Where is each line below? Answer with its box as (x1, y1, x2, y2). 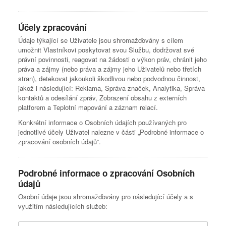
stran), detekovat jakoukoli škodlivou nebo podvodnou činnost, (18, 74, 200, 83)
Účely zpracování (18, 21, 87, 33)
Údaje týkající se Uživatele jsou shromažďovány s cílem (18, 35, 183, 45)
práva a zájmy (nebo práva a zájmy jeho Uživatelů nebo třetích (18, 64, 201, 74)
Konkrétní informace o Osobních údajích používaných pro (18, 118, 187, 127)
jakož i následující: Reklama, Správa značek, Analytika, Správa (18, 83, 205, 93)
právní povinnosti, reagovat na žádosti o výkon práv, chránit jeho (18, 54, 207, 64)
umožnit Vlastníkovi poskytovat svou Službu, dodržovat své (18, 45, 194, 54)
